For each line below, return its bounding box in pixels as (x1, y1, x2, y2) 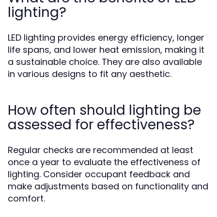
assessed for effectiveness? (8, 115, 195, 134)
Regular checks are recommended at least (8, 144, 193, 156)
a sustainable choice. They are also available (8, 56, 202, 68)
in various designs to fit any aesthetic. (8, 68, 171, 80)
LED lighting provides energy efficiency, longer (8, 31, 204, 44)
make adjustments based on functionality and (8, 180, 208, 192)
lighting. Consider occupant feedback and (8, 168, 190, 180)
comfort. (8, 192, 45, 204)
